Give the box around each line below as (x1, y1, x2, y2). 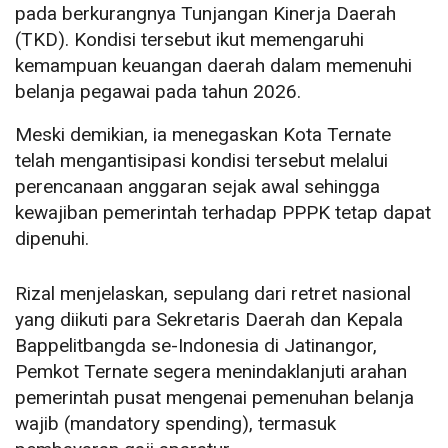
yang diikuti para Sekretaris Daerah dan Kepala (15, 308, 403, 332)
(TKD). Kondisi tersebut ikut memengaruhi (15, 28, 364, 52)
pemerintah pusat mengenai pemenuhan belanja (15, 386, 414, 410)
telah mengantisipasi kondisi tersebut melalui (15, 149, 388, 173)
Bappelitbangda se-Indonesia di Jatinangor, (15, 334, 377, 358)
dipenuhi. (15, 227, 89, 251)
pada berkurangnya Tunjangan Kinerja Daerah (15, 2, 396, 26)
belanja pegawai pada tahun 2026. (15, 80, 301, 104)
